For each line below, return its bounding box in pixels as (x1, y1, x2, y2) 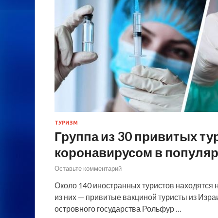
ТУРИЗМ (54, 120, 78, 126)
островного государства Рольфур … (54, 204, 182, 214)
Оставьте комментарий (54, 164, 122, 173)
